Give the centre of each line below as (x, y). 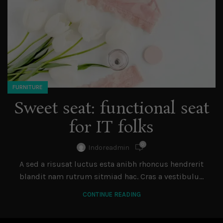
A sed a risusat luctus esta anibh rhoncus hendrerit (111, 164)
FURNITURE (28, 87)
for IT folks (111, 128)
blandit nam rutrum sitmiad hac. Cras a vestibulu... (111, 176)
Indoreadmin (109, 148)
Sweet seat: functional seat (111, 109)
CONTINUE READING (111, 194)
